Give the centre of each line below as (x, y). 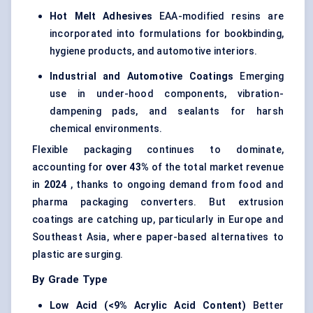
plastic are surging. (78, 255)
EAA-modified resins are (218, 16)
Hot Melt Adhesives (101, 16)
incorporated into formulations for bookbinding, (167, 34)
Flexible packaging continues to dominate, (158, 150)
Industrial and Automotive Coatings (142, 77)
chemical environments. (106, 129)
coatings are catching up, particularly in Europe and (158, 220)
